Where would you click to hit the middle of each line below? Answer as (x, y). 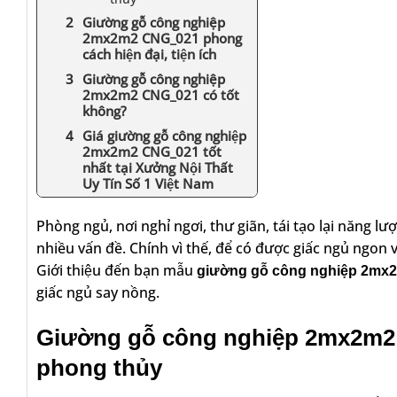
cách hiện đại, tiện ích (151, 54)
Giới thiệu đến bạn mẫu (117, 270)
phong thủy (102, 367)
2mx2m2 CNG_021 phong (162, 38)
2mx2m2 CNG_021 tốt (152, 152)
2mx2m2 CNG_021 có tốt (161, 95)
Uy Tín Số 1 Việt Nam (148, 183)
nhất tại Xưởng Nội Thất (158, 167)
